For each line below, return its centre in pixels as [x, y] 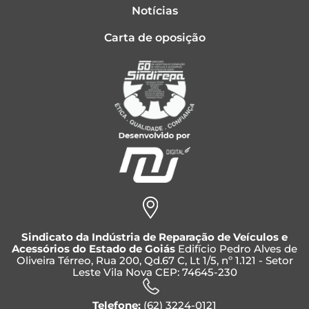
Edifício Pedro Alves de [238, 249]
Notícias [154, 10]
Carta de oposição [154, 37]
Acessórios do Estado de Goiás [95, 249]
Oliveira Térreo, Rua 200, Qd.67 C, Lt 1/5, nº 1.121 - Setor [154, 261]
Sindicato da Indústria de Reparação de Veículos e [154, 237]
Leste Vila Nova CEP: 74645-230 [154, 272]
